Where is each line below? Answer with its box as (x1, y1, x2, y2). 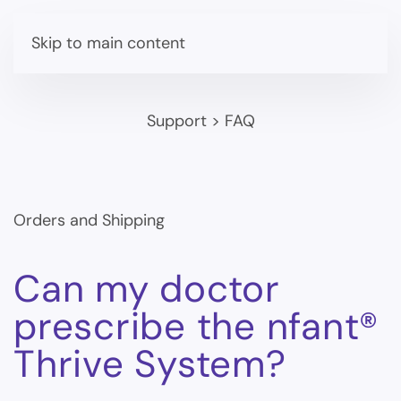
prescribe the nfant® (13, 302, 379, 351)
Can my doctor (13, 264, 280, 313)
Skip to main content (31, 32, 185, 54)
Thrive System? (13, 339, 286, 388)
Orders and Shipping (13, 209, 165, 231)
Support (146, 110, 207, 132)
